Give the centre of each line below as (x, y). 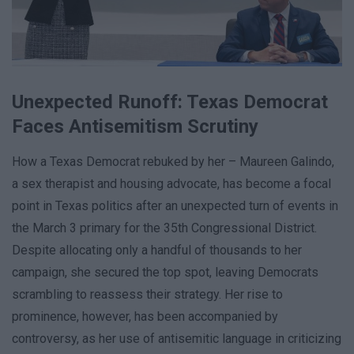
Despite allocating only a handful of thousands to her (157, 250)
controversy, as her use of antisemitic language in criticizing (177, 339)
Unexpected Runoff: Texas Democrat (170, 102)
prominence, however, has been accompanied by (145, 317)
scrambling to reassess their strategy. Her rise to (147, 295)
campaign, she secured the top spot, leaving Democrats (165, 273)
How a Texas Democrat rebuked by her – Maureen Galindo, (173, 162)
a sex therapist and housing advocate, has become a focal (171, 184)
